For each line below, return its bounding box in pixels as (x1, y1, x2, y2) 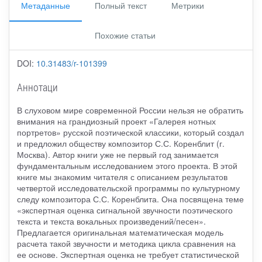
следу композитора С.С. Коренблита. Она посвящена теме (16, 192, 244, 205)
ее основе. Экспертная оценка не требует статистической (16, 248, 239, 260)
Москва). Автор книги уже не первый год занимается (16, 148, 219, 160)
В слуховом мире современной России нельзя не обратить (16, 104, 243, 116)
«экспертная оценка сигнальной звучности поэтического (16, 204, 233, 216)
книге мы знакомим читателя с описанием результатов (16, 170, 227, 182)
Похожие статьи (95, 29, 156, 42)
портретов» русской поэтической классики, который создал (16, 126, 244, 138)
